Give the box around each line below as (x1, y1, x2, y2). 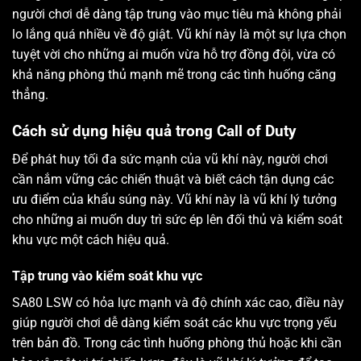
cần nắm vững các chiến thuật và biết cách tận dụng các (12, 171, 334, 187)
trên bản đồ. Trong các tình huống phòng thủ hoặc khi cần (12, 335, 342, 351)
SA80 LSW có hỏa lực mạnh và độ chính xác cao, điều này (12, 295, 344, 311)
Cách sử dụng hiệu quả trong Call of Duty (12, 122, 297, 140)
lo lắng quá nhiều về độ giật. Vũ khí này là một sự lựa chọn (12, 27, 346, 43)
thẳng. (12, 87, 48, 103)
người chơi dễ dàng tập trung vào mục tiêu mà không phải (12, 6, 342, 23)
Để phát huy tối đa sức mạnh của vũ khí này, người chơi (12, 151, 328, 167)
